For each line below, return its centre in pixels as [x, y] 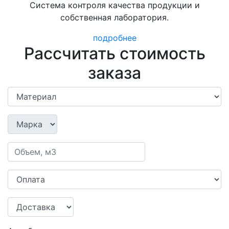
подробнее [114, 38]
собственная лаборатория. [114, 17]
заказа [114, 73]
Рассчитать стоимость [114, 53]
